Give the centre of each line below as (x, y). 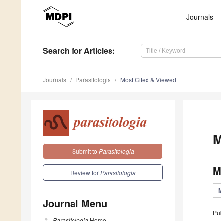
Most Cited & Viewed (148, 80)
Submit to (85, 151)
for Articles (91, 51)
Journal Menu (75, 203)
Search (56, 51)
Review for (85, 172)
